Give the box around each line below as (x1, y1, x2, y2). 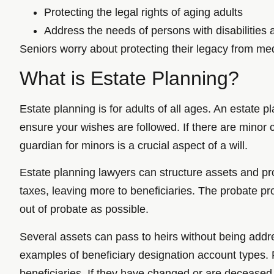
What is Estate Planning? (20, 67, 239, 89)
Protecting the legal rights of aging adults (44, 6, 243, 18)
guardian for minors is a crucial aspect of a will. (20, 139, 248, 152)
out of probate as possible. (20, 203, 149, 216)
